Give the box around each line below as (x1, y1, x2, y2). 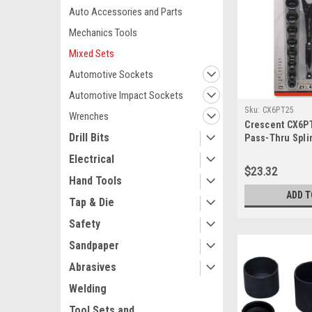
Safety (69, 217, 100, 231)
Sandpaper (69, 239, 119, 252)
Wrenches (69, 110, 109, 123)
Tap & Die (69, 196, 114, 209)
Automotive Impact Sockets (69, 89, 183, 102)
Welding (69, 282, 107, 295)
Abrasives (69, 260, 116, 274)
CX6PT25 (262, 104, 295, 115)
